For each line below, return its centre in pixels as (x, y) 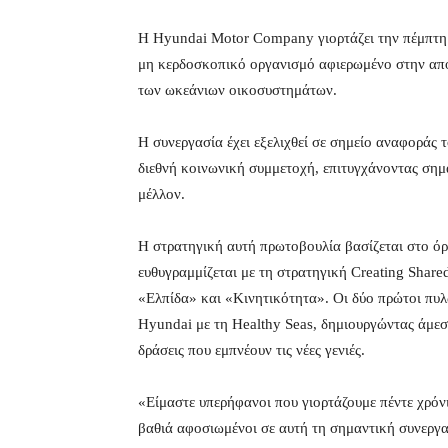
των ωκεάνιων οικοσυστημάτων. (237, 90)
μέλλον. (161, 194)
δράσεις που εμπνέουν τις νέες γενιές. (251, 350)
